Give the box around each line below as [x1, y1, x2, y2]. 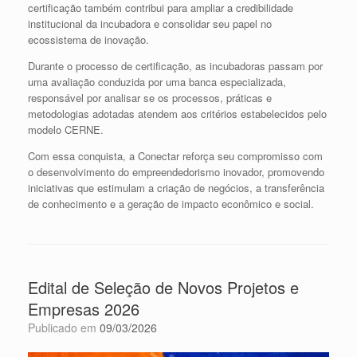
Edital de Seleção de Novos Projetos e [28, 276, 299, 300]
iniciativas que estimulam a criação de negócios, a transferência [28, 180, 324, 196]
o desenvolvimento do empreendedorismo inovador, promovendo [28, 164, 324, 180]
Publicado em [35, 320, 100, 336]
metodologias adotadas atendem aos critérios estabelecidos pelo [28, 106, 327, 122]
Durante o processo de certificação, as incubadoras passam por [28, 58, 323, 74]
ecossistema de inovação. [28, 32, 149, 48]
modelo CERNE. [28, 122, 104, 138]
